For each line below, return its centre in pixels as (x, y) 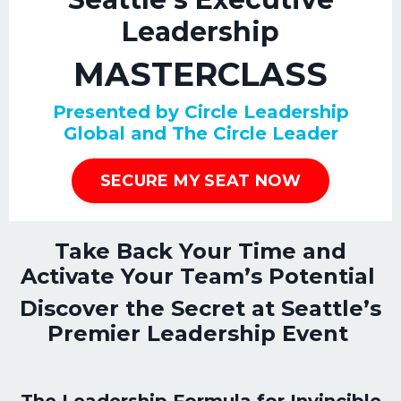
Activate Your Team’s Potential (197, 276)
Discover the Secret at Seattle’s (200, 308)
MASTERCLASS (200, 74)
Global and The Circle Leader (200, 133)
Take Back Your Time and (200, 251)
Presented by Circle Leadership (200, 112)
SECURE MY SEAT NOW (200, 180)
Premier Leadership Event (197, 333)
